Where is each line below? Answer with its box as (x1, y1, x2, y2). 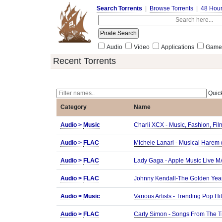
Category (60, 104, 87, 111)
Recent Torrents (53, 56, 116, 66)
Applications (161, 44, 194, 51)
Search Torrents (97, 5, 142, 12)
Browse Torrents (150, 5, 193, 12)
